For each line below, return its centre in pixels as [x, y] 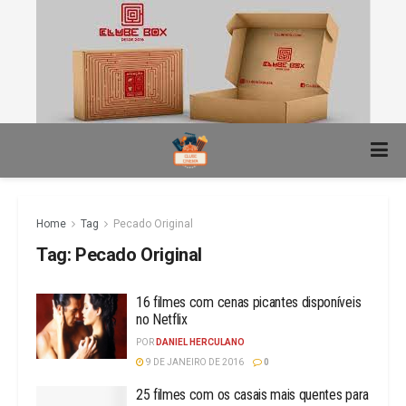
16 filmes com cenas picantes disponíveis [249, 302]
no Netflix [162, 319]
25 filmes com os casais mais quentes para [252, 395]
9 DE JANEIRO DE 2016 [194, 362]
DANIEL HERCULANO [200, 342]
